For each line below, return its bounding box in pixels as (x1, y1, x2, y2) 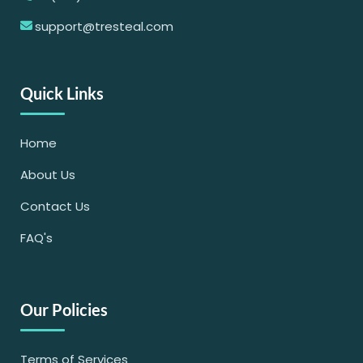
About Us (20, 165, 75, 183)
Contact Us (20, 197, 90, 215)
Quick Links (20, 83, 104, 103)
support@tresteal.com (35, 17, 173, 35)
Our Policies (20, 300, 108, 320)
